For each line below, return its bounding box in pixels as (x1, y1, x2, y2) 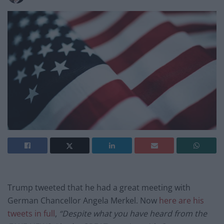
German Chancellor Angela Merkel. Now (7, 195, 159, 206)
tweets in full (7, 208, 55, 219)
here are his (159, 195, 204, 206)
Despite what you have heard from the (62, 208, 207, 219)
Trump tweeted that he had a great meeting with (7, 182, 190, 193)
